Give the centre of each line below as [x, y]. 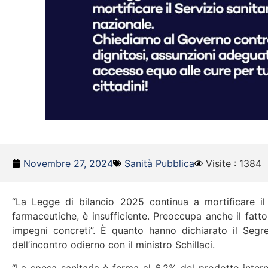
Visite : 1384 [234, 164]
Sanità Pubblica [159, 164]
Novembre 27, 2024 [68, 164]
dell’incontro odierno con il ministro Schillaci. [113, 245]
